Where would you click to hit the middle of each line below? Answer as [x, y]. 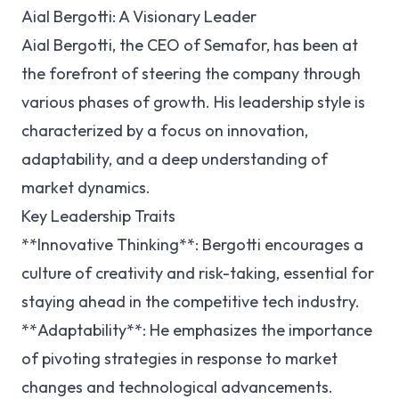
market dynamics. [86, 187]
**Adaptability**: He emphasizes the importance [197, 330]
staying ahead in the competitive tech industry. [191, 301]
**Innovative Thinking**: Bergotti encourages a [192, 244]
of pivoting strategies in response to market [179, 358]
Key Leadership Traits [98, 216]
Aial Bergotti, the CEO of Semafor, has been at [190, 45]
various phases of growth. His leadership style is [193, 102]
